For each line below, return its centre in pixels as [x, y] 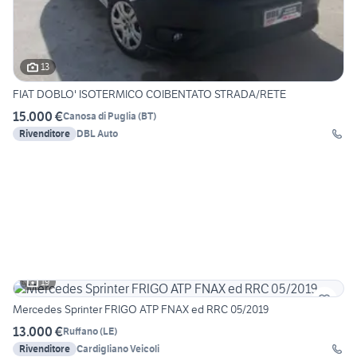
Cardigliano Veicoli [118, 348]
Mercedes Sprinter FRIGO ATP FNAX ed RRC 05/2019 [141, 309]
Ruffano [80, 331]
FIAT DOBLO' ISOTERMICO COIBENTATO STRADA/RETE [149, 94]
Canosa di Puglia [100, 116]
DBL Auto [97, 133]
